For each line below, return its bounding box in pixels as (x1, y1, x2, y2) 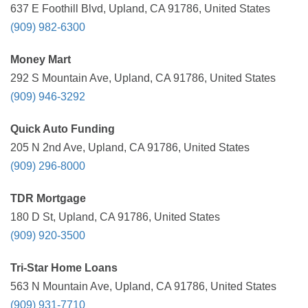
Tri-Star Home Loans (10, 262, 118, 274)
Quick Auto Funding (10, 123, 115, 135)
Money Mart (10, 54, 71, 65)
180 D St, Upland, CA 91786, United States (10, 211, 220, 223)
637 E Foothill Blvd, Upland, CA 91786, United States (10, 3, 270, 14)
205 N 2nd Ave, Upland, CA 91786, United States (10, 142, 250, 153)
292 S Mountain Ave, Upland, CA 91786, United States (10, 72, 276, 84)
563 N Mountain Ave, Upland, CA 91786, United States (10, 280, 276, 292)
